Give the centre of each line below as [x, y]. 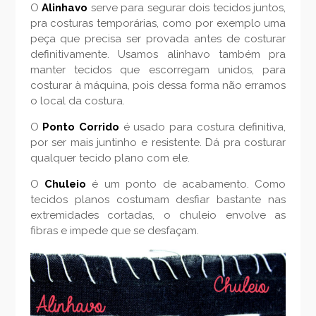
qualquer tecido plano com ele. [110, 158]
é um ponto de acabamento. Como [186, 184]
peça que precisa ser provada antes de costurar [158, 39]
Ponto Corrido [83, 127]
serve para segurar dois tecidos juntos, [187, 8]
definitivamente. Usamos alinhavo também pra [158, 55]
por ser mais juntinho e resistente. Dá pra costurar [158, 143]
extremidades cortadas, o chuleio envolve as [158, 215]
